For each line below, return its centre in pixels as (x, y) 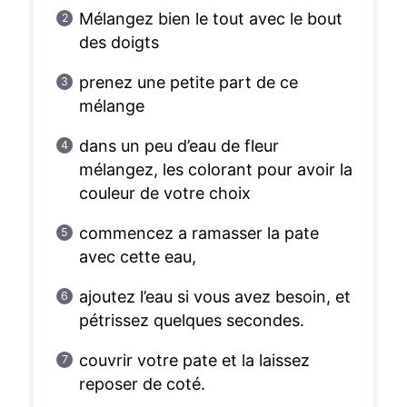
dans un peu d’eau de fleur (179, 146)
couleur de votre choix (164, 194)
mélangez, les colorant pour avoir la (216, 170)
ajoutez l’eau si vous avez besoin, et (215, 297)
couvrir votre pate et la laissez (194, 361)
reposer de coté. (142, 384)
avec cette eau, (137, 257)
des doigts (119, 43)
